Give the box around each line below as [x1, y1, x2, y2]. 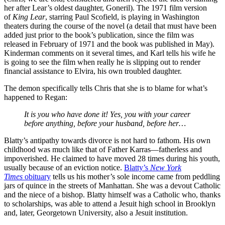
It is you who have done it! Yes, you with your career [24, 109, 190, 119]
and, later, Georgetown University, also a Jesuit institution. [4, 208, 188, 217]
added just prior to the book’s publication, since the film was [4, 30, 194, 39]
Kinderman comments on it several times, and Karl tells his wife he [4, 48, 215, 57]
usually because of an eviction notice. [4, 163, 124, 172]
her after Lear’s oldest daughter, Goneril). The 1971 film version [4, 3, 207, 12]
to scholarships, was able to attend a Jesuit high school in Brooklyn [4, 199, 215, 208]
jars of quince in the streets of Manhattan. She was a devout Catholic [4, 181, 220, 190]
